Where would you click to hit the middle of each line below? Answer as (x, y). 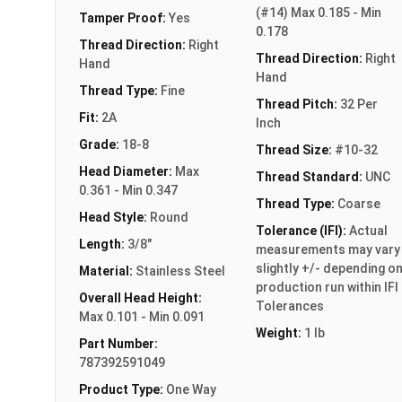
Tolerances (289, 306)
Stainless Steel (180, 271)
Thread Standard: (310, 176)
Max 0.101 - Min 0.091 (142, 316)
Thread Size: (295, 149)
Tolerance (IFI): (302, 230)
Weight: (280, 332)
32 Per (358, 104)
